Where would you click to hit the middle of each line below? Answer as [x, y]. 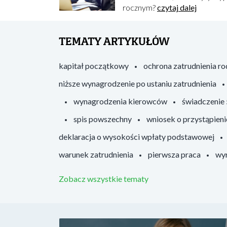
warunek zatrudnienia [96, 154]
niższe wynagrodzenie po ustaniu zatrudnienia [137, 83]
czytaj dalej [177, 7]
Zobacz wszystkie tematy [103, 179]
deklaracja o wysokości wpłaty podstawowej [136, 137]
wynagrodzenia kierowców [120, 101]
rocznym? [140, 7]
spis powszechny [102, 119]
